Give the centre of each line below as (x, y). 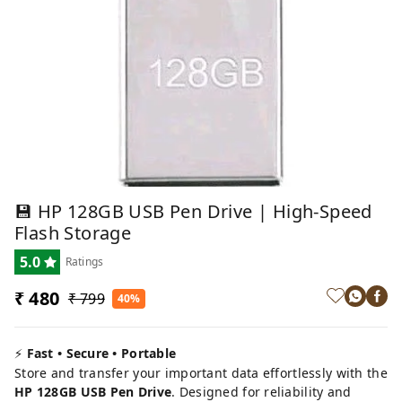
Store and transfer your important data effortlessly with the (201, 372)
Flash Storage (73, 232)
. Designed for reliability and (262, 391)
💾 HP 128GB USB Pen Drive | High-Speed (193, 211)
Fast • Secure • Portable (101, 353)
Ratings (84, 261)
